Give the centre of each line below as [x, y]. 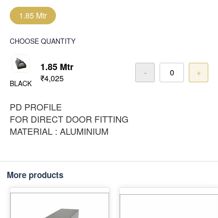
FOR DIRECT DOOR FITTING [69, 119]
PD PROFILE [36, 107]
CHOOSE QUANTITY [43, 41]
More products [35, 175]
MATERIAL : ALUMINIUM [59, 131]
